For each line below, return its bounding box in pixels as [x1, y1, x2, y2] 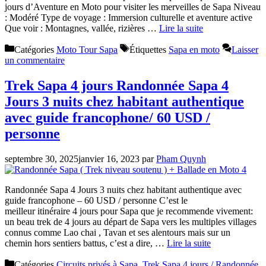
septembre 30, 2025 [5, 154, 78, 164]
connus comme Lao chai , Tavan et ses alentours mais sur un [5, 227, 230, 238]
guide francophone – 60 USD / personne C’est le [5, 195, 188, 206]
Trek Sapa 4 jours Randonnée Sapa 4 [5, 78, 229, 94]
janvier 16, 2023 [78, 154, 140, 164]
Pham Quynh [156, 154, 206, 164]
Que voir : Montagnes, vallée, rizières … [5, 23, 159, 34]
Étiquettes [129, 45, 169, 55]
